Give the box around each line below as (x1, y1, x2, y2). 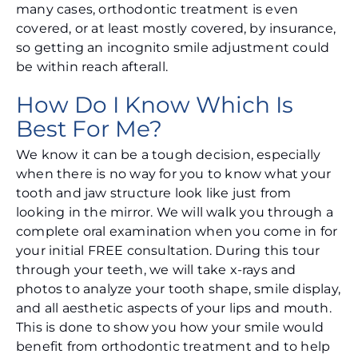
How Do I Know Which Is (16, 91, 293, 119)
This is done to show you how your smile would (16, 320, 324, 336)
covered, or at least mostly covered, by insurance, (16, 21, 336, 37)
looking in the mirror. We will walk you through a (16, 205, 333, 221)
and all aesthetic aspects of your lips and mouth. (16, 300, 332, 316)
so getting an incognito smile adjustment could (16, 40, 330, 56)
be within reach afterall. (16, 59, 168, 75)
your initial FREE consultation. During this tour (16, 243, 320, 259)
